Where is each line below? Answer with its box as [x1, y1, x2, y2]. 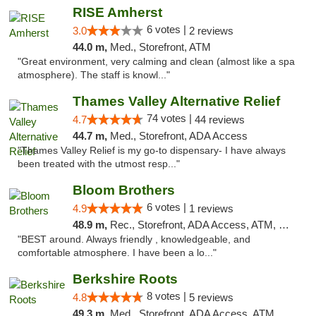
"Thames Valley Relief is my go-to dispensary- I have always [18, 145, 286, 156]
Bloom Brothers [72, 183, 175, 197]
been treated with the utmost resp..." [18, 159, 180, 169]
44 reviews [194, 114, 245, 126]
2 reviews [188, 25, 233, 37]
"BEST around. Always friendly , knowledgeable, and [18, 234, 250, 245]
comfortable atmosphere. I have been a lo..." [18, 248, 217, 258]
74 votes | [146, 112, 195, 124]
